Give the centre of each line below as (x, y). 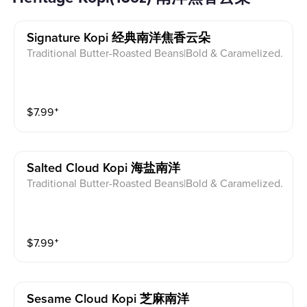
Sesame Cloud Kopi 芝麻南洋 (108, 299)
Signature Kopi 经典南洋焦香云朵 (119, 38)
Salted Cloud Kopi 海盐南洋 (104, 169)
